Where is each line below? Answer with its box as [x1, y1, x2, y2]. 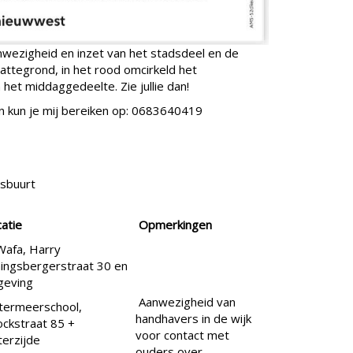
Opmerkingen [139, 217, 212, 233]
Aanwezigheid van [136, 294, 236, 310]
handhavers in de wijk [136, 310, 251, 327]
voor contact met [136, 327, 229, 344]
